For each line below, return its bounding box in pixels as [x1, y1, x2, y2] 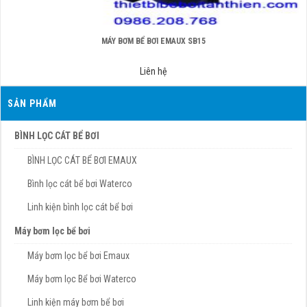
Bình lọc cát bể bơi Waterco [27, 178, 132, 190]
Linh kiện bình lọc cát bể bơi [27, 201, 133, 213]
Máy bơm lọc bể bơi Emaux [27, 250, 130, 262]
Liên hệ [140, 66, 167, 77]
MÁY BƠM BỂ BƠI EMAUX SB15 [101, 36, 206, 47]
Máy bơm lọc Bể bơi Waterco [27, 273, 136, 285]
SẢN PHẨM [8, 98, 57, 110]
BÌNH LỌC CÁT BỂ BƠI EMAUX [27, 155, 137, 167]
